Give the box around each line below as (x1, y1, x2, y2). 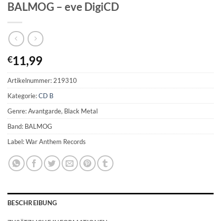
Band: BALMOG (7, 122, 52, 130)
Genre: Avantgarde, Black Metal (7, 107, 98, 115)
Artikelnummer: (7, 76, 53, 84)
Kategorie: (7, 91, 38, 100)
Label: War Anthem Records (7, 137, 86, 146)
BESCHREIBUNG (7, 198, 57, 207)
